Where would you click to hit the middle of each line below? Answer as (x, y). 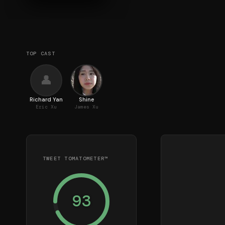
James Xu (86, 107)
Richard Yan (46, 99)
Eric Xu (46, 107)
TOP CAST (41, 53)
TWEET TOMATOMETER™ (76, 158)
